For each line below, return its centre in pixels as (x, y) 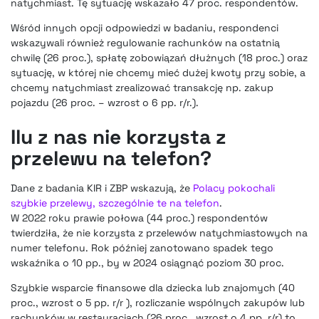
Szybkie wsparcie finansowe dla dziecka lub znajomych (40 (153, 288)
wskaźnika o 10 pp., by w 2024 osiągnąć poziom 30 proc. (147, 263)
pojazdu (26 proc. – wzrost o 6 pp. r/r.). (105, 102)
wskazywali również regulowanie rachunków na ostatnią (145, 42)
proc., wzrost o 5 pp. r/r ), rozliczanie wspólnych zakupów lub (158, 303)
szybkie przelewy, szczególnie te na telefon (115, 203)
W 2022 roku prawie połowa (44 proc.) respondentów (139, 218)
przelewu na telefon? (111, 158)
